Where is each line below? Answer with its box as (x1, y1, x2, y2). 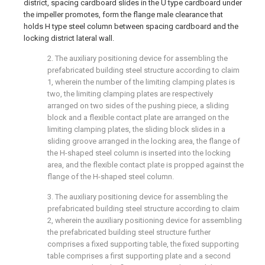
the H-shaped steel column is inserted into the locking (47, 148, 231, 157)
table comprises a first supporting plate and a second (47, 251, 231, 260)
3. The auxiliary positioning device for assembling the (47, 192, 228, 201)
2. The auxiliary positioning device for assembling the (47, 54, 228, 63)
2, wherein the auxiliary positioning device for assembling (47, 216, 242, 225)
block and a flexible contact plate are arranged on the (47, 113, 229, 122)
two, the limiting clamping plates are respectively (47, 89, 213, 98)
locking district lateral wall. (24, 34, 114, 43)
